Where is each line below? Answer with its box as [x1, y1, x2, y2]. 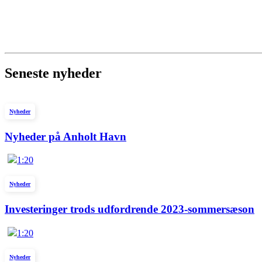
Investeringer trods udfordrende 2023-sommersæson [5, 203, 254, 215]
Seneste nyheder [5, 65, 102, 81]
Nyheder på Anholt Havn [5, 130, 126, 143]
